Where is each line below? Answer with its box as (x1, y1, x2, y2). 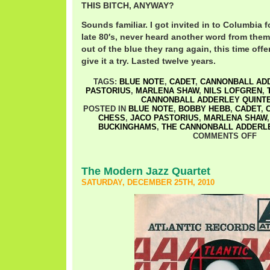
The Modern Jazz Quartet (81, 165, 210, 177)
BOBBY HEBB (178, 104, 230, 113)
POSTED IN (83, 104, 128, 113)
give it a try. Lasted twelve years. (81, 56, 216, 66)
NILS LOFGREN (203, 86, 262, 95)
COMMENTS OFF (192, 131, 257, 140)
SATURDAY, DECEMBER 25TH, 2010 (81, 178, 215, 187)
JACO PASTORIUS (130, 113, 199, 122)
